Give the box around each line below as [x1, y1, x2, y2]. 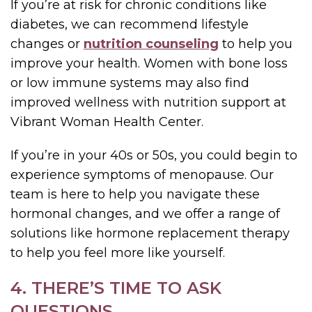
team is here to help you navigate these [10, 186, 260, 202]
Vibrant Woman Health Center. [10, 114, 203, 130]
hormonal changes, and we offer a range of [10, 205, 280, 221]
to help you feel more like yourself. [10, 244, 225, 260]
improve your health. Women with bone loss [10, 55, 288, 71]
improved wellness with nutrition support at [10, 94, 286, 110]
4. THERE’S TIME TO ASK [10, 277, 221, 298]
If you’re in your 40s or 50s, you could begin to [10, 147, 297, 163]
